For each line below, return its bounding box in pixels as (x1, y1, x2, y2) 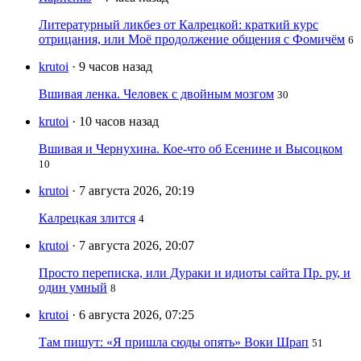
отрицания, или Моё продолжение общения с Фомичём (39, 32, 345, 47)
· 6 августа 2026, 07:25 (72, 308, 194, 322)
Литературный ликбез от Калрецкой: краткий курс (39, 18, 318, 32)
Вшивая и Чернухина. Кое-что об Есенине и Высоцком (39, 142, 342, 156)
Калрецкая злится (39, 211, 135, 226)
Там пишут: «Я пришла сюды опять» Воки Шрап (39, 335, 309, 350)
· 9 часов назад (72, 60, 152, 74)
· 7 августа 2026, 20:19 (72, 184, 194, 198)
